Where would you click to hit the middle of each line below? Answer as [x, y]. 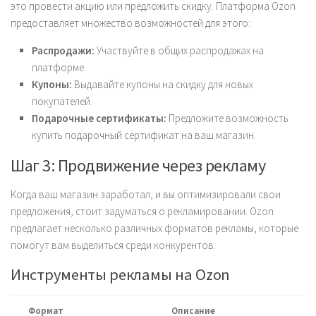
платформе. [59, 67]
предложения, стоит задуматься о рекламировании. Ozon [142, 211]
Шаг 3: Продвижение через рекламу [138, 165]
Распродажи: [63, 50]
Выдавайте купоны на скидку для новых [163, 84]
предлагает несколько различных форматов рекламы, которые [154, 228]
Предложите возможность [227, 118]
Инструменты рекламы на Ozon [120, 274]
